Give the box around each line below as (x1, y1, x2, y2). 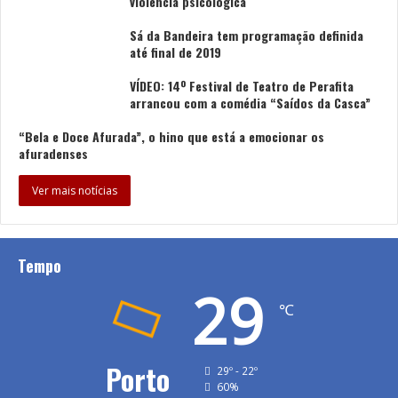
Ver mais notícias (32, 182, 117, 198)
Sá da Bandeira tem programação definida (130, 25, 363, 44)
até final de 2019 (130, 42, 221, 61)
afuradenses (19, 143, 88, 163)
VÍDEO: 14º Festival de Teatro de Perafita (130, 76, 354, 95)
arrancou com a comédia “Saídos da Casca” (130, 92, 370, 112)
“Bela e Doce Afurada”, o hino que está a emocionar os (19, 126, 324, 146)
